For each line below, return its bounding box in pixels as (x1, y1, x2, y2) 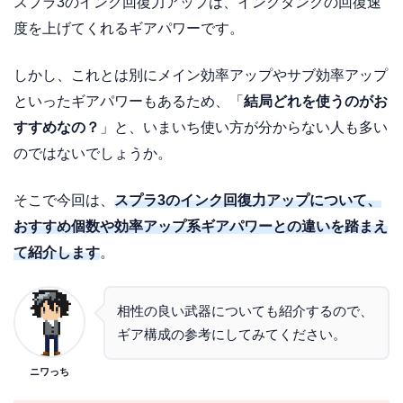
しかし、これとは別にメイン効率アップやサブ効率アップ (13, 67, 388, 83)
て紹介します (13, 245, 100, 261)
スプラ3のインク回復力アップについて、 (114, 193, 381, 209)
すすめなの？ (13, 119, 100, 135)
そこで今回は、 (13, 193, 114, 209)
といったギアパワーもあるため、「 (13, 93, 244, 109)
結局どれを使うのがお (244, 93, 388, 109)
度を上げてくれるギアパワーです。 (13, 20, 244, 36)
